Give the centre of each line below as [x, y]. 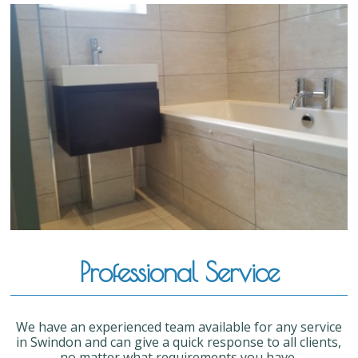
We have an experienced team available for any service [179, 327]
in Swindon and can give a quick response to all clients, [179, 342]
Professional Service [179, 272]
